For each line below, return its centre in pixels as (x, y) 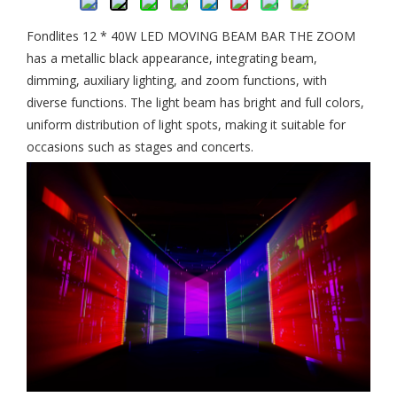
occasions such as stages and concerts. (140, 147)
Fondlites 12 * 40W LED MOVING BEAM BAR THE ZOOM (191, 36)
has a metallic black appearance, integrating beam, (172, 58)
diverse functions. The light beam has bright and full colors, (195, 102)
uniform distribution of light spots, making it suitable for (186, 125)
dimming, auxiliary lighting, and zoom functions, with (177, 80)
